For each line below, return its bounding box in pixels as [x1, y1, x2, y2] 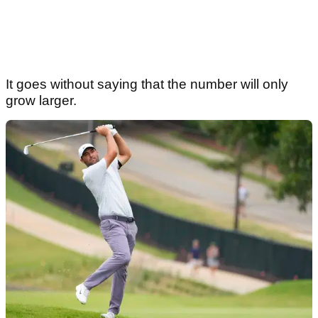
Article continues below [6, 69, 109, 81]
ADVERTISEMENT [228, 69, 312, 81]
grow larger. [6, 297, 77, 313]
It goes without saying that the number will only [6, 281, 288, 297]
